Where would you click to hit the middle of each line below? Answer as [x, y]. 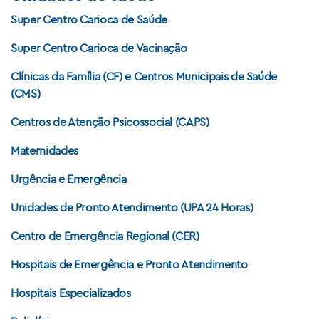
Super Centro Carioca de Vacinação [99, 48]
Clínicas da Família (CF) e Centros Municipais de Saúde [144, 77]
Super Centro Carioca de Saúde [89, 20]
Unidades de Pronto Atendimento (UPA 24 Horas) [132, 208]
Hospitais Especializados [71, 293]
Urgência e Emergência [69, 179]
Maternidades [46, 151]
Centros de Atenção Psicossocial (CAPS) [110, 122]
